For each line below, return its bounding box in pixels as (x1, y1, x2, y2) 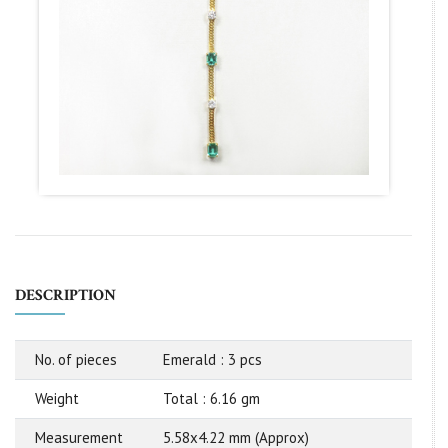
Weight (35, 388, 79, 408)
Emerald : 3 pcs (163, 349, 262, 369)
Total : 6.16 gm (163, 388, 260, 408)
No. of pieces (35, 349, 117, 369)
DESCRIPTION (15, 284, 116, 306)
